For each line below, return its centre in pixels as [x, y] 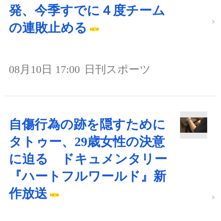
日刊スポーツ [118, 70]
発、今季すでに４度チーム [87, 11]
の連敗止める [48, 28]
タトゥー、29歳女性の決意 [87, 142]
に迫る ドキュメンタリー [88, 159]
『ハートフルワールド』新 [88, 177]
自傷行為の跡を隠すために [87, 125]
